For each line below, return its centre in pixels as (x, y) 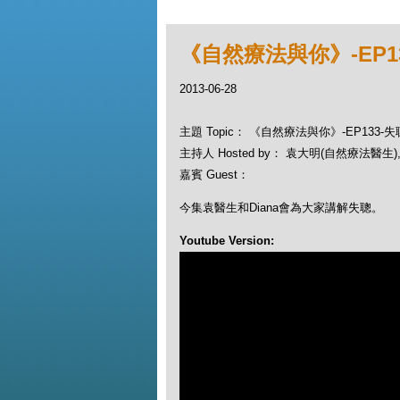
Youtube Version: (228, 241)
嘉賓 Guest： (214, 175)
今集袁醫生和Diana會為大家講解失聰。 (281, 208)
